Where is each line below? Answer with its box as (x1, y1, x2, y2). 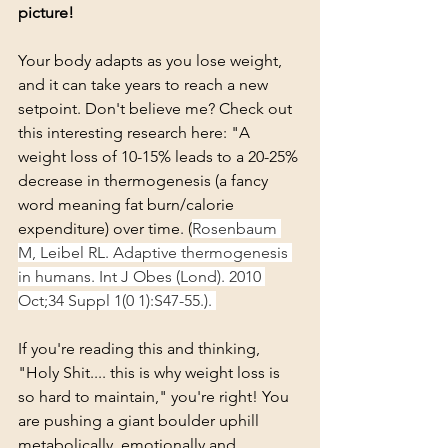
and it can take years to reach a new (18, 75, 272, 95)
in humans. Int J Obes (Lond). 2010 (18, 267, 265, 287)
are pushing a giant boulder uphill (18, 411, 263, 431)
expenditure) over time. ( (18, 219, 192, 239)
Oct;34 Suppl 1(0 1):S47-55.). (18, 291, 216, 311)
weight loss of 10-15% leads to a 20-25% (18, 147, 302, 167)
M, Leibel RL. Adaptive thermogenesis (18, 243, 292, 263)
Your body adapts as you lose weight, (18, 51, 286, 71)
